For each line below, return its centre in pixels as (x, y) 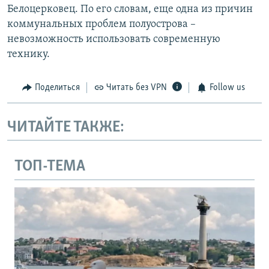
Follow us (227, 88)
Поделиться (57, 88)
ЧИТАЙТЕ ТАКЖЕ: (66, 127)
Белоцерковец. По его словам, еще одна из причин (130, 10)
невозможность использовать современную (114, 40)
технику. (29, 55)
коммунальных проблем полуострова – (101, 25)
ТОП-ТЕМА (50, 167)
